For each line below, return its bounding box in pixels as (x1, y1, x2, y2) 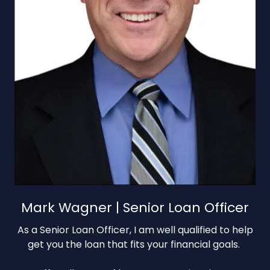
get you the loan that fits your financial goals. (28, 237, 242, 252)
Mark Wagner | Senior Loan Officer (21, 198, 249, 218)
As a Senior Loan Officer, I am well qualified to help (17, 223, 253, 237)
